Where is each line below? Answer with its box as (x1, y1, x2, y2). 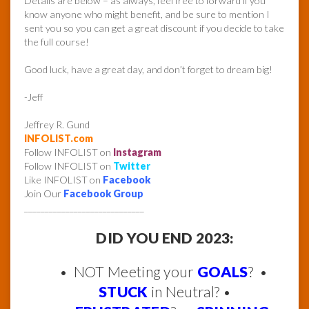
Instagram (113, 146, 161, 159)
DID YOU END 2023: (96, 229, 234, 248)
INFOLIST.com (24, 132, 93, 145)
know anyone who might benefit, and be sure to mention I (24, 8, 270, 21)
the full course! (24, 36, 89, 48)
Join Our (24, 188, 63, 200)
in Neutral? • (148, 283, 232, 301)
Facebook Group (63, 188, 143, 200)
